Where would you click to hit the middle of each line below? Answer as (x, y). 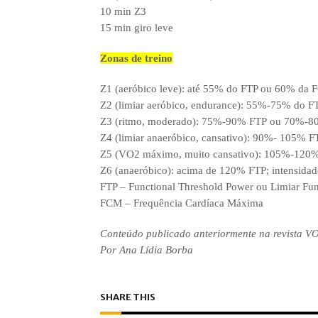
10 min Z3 (123, 11)
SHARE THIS (127, 297)
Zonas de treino (136, 58)
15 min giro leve (136, 28)
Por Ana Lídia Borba (146, 250)
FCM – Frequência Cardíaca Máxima (181, 203)
